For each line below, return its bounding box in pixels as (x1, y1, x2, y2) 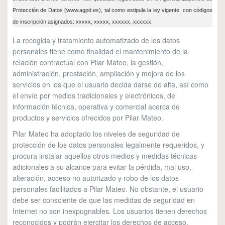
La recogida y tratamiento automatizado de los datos (13, 35, 180, 45)
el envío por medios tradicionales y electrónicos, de (13, 90, 175, 100)
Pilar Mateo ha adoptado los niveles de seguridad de (13, 129, 180, 139)
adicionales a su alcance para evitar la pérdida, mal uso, (13, 162, 191, 172)
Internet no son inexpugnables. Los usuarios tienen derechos (13, 206, 207, 216)
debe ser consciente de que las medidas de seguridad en (13, 195, 195, 205)
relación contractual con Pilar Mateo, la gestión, (13, 57, 163, 67)
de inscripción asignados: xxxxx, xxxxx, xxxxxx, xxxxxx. (13, 19, 154, 25)
